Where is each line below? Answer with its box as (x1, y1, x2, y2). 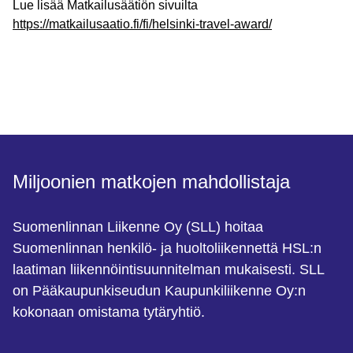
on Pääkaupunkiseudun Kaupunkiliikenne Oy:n (13, 283, 306, 299)
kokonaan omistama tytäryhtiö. (13, 304, 205, 320)
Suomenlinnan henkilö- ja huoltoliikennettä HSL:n (13, 240, 321, 256)
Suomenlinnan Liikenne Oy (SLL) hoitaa (13, 219, 263, 235)
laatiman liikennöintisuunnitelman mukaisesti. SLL (13, 262, 324, 277)
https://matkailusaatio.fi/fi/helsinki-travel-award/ (13, 17, 272, 31)
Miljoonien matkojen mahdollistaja (13, 171, 290, 192)
